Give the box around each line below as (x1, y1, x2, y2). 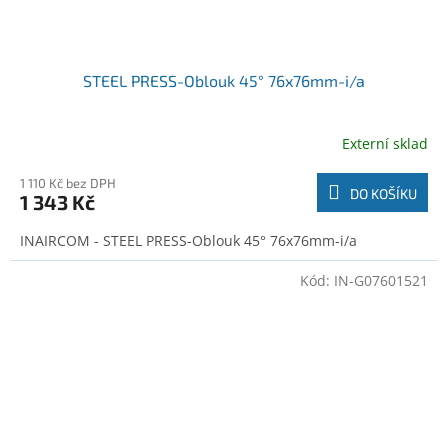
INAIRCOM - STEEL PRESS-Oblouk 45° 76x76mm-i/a (20, 230, 357, 250)
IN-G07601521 (334, 270, 428, 290)
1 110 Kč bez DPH (20, 174, 116, 191)
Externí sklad (342, 134, 428, 154)
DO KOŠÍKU (350, 184, 417, 202)
